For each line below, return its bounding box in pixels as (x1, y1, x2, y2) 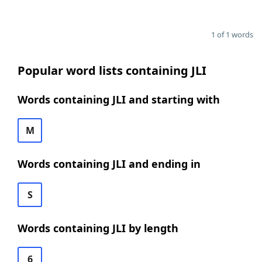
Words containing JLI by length (18, 221, 178, 235)
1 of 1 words (211, 29, 253, 40)
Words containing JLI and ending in (18, 157, 201, 171)
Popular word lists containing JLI (18, 63, 206, 78)
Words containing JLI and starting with (18, 92, 220, 106)
